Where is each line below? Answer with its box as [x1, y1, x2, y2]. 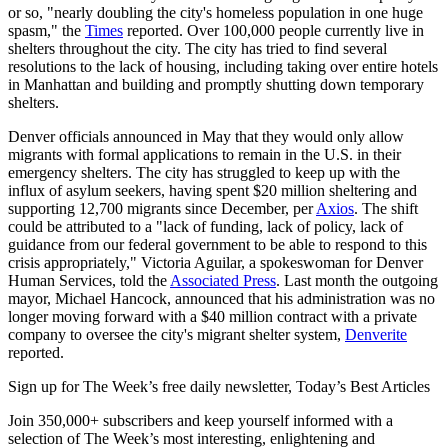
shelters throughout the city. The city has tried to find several [8, 40, 387, 58]
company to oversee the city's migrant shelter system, [8, 326, 345, 344]
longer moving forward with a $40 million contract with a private [8, 308, 417, 326]
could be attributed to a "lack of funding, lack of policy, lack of [8, 218, 403, 236]
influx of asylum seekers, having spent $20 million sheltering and [8, 182, 417, 200]
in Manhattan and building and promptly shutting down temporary [8, 76, 424, 94]
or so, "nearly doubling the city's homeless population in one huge [8, 4, 423, 22]
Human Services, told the [8, 272, 170, 290]
